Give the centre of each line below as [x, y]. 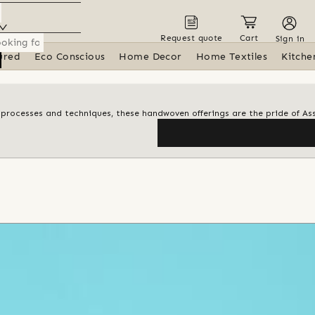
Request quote [192, 38]
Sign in [290, 38]
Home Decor [150, 57]
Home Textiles [232, 57]
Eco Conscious [70, 57]
